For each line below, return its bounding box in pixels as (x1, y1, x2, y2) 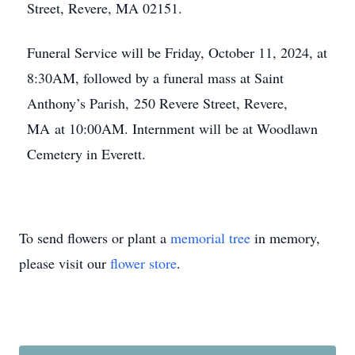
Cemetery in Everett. (27, 144, 146, 163)
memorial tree (170, 228, 250, 247)
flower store (110, 254, 177, 273)
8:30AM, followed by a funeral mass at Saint (27, 68, 284, 87)
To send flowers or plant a (19, 228, 170, 247)
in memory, (250, 228, 320, 247)
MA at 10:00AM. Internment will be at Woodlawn (27, 119, 318, 138)
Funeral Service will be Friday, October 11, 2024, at (27, 43, 327, 62)
